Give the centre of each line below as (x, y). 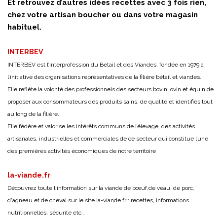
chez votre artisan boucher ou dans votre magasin (103, 15)
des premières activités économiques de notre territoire (82, 151)
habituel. (24, 27)
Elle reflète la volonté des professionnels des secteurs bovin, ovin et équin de (110, 90)
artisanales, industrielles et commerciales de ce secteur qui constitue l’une (108, 139)
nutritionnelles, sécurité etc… (46, 213)
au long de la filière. (33, 114)
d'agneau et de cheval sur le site (52, 201)
